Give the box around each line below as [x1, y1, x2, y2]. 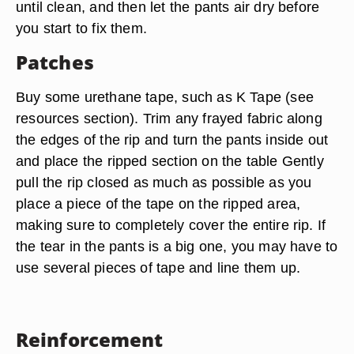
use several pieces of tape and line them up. [16, 259, 301, 276]
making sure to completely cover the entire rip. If [16, 217, 326, 233]
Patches [16, 49, 94, 75]
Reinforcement [16, 326, 164, 352]
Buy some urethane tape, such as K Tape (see [16, 88, 314, 105]
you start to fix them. [16, 20, 148, 36]
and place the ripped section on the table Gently [16, 153, 324, 169]
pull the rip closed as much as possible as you [16, 174, 312, 190]
